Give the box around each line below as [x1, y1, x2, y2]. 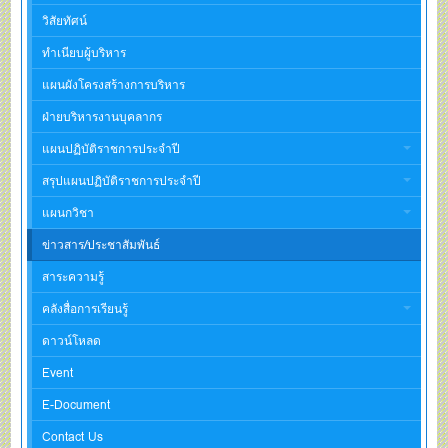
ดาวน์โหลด [42, 330, 102, 350]
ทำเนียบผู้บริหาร [42, 42, 127, 62]
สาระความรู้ [42, 266, 105, 286]
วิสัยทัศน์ [42, 10, 88, 30]
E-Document [42, 394, 111, 414]
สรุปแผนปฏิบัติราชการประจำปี [42, 170, 202, 190]
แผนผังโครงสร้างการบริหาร [42, 74, 186, 94]
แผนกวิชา [42, 202, 95, 222]
